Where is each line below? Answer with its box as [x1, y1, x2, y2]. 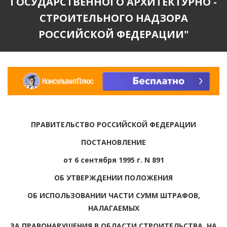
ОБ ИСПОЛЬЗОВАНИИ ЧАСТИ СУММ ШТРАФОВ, [27, 190, 200, 200]
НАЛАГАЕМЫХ [88, 203, 139, 213]
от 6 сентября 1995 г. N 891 [63, 155, 164, 165]
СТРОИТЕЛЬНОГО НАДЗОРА [39, 11, 188, 25]
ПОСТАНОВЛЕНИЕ [81, 137, 146, 147]
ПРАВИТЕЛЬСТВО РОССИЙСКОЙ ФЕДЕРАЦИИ [31, 119, 196, 129]
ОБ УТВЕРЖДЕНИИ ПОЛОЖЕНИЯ [54, 172, 173, 182]
